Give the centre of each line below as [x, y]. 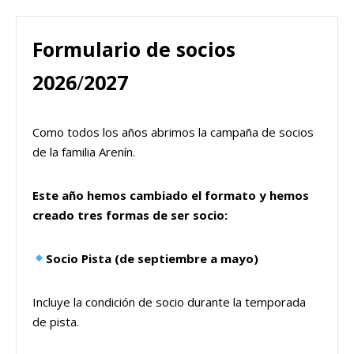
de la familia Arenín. [84, 151]
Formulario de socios [134, 49]
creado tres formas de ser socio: [130, 215]
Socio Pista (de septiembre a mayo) [153, 258]
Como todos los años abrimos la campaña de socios [173, 132]
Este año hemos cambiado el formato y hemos [171, 195]
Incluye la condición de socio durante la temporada [169, 301]
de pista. [56, 321]
